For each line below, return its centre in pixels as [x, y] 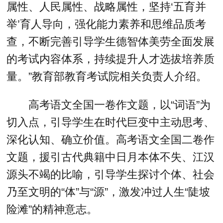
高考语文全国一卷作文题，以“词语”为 [119, 105]
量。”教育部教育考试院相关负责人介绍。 [107, 77]
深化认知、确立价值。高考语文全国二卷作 [111, 139]
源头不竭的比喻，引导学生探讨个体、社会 [111, 174]
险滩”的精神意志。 [52, 209]
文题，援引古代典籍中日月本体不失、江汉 [111, 157]
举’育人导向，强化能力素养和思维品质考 [107, 24]
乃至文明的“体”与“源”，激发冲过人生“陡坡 [109, 192]
